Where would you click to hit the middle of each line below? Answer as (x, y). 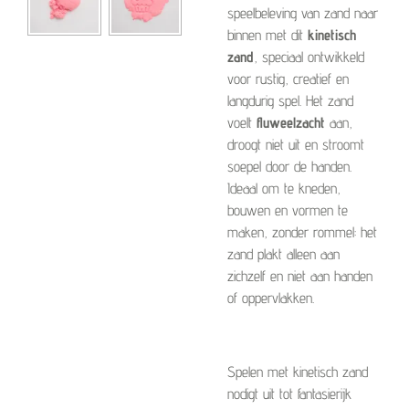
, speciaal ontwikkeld (309, 57)
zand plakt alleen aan (283, 254)
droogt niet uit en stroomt (296, 145)
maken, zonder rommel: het (302, 232)
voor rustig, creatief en (288, 79)
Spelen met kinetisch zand (298, 371)
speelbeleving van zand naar (303, 13)
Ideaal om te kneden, (284, 189)
